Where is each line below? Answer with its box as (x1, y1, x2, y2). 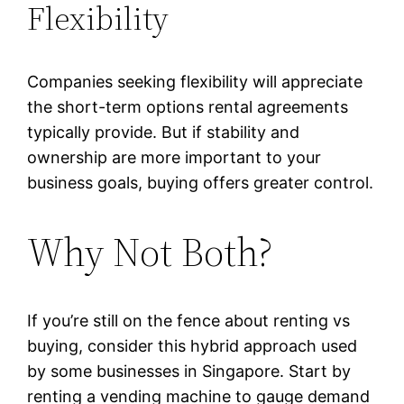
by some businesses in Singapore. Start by (27, 362, 352, 381)
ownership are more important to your (27, 148, 322, 168)
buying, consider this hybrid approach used (27, 336, 358, 356)
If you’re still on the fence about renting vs (27, 311, 351, 331)
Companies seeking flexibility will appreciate (27, 72, 363, 92)
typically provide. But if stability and (27, 123, 300, 142)
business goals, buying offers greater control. (27, 173, 374, 193)
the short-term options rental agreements (27, 97, 349, 117)
